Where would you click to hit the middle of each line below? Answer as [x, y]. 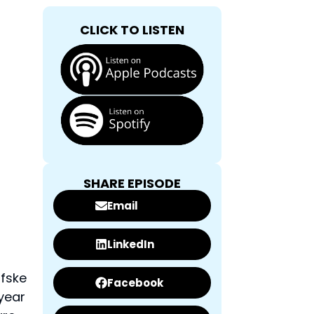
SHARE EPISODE [132, 184]
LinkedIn [131, 244]
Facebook [135, 282]
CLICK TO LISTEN [132, 30]
